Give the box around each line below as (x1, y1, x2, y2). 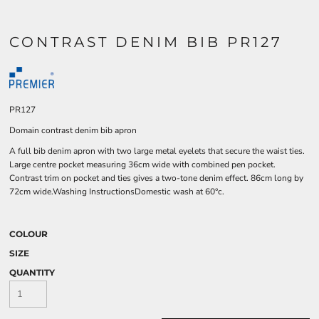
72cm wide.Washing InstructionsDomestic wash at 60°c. (9, 186, 224, 197)
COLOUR (9, 229, 48, 239)
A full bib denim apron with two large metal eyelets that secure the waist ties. (9, 145, 305, 157)
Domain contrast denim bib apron (9, 125, 137, 136)
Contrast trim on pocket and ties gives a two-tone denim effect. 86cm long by (9, 172, 303, 184)
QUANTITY (9, 267, 55, 278)
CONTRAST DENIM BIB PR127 (9, 33, 283, 51)
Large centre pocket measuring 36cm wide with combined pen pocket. (9, 159, 276, 170)
